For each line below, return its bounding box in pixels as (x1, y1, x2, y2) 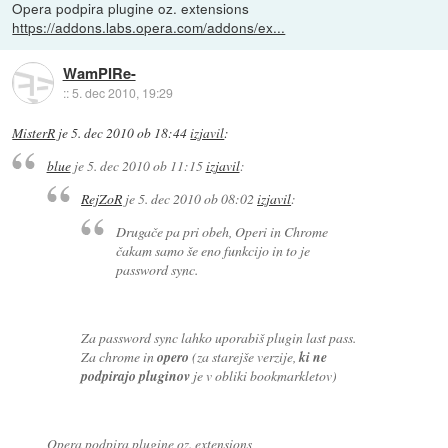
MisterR (12, 123, 56, 142)
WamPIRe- (62, 61, 136, 84)
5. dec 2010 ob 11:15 (86, 156, 203, 176)
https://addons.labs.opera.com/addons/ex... (12, 17, 286, 38)
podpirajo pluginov (81, 365, 191, 385)
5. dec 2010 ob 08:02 (138, 188, 255, 208)
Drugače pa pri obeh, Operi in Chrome (115, 221, 328, 241)
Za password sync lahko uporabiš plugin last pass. (81, 327, 357, 347)
